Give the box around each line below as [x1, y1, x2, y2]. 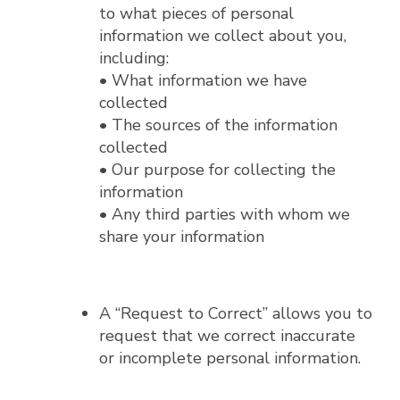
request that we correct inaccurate [99, 325, 355, 347]
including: [99, 47, 169, 70]
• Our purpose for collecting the [99, 159, 336, 181]
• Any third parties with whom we [99, 204, 350, 226]
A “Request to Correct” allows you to [99, 303, 372, 325]
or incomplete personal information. [99, 347, 361, 370]
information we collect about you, [99, 25, 346, 47]
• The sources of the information [99, 114, 337, 137]
